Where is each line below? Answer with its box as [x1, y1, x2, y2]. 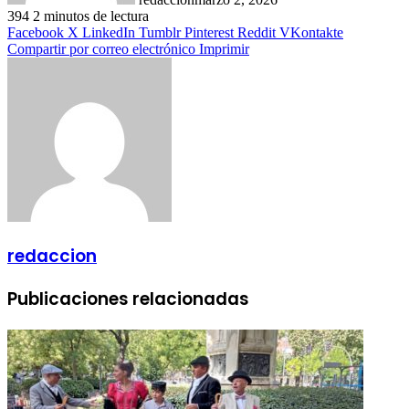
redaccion [7, 243, 97, 268]
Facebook [7, 24, 64, 40]
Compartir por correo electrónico [7, 40, 195, 57]
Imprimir [199, 40, 249, 57]
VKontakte [279, 24, 343, 40]
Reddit [237, 24, 276, 40]
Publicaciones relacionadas [7, 287, 249, 312]
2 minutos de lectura [33, 7, 149, 24]
